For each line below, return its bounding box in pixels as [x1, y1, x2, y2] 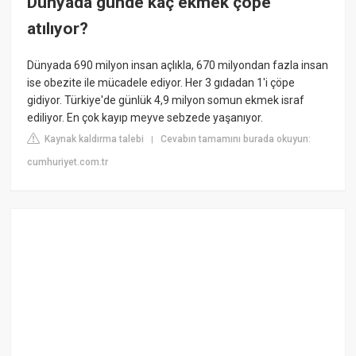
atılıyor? [27, 19, 89, 39]
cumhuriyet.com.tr [27, 156, 109, 168]
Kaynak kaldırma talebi [42, 133, 145, 145]
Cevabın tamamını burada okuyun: [161, 133, 311, 145]
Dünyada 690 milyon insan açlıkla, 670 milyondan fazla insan [27, 58, 329, 72]
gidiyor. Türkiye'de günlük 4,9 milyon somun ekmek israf [27, 93, 305, 106]
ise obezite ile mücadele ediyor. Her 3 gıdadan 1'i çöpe [27, 75, 296, 89]
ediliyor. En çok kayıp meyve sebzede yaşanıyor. [27, 110, 264, 124]
